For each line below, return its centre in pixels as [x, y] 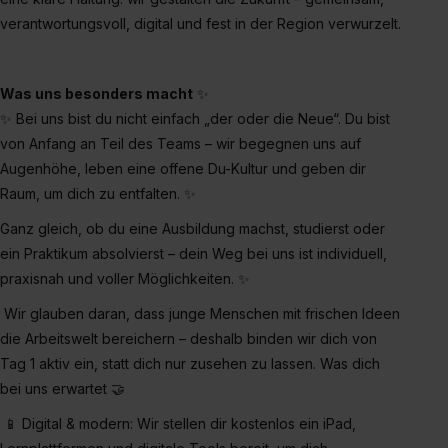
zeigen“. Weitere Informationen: [134, 55]
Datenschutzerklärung [328, 55]
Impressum [64, 79]
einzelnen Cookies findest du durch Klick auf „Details [207, 31]
